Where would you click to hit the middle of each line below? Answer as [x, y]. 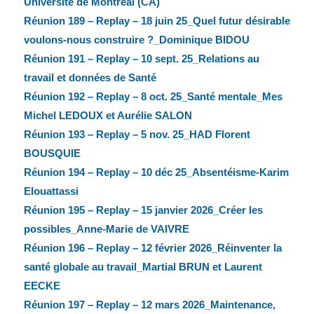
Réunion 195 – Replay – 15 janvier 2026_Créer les [143, 210]
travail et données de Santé [90, 78]
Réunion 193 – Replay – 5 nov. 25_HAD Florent [137, 135]
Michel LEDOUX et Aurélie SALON [108, 116]
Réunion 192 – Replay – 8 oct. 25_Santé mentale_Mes [153, 97]
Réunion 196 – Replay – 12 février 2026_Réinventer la [152, 248]
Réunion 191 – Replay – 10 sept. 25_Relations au [141, 59]
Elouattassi [51, 191]
